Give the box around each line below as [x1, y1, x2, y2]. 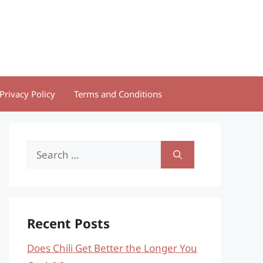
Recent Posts [27, 214, 110, 232]
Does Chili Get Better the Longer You [27, 241, 197, 255]
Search [26, 142, 59, 156]
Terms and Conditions [74, 88, 162, 100]
